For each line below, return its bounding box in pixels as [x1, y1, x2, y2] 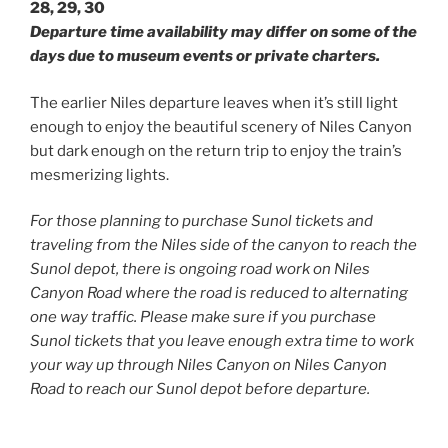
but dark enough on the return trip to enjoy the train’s [30, 141, 402, 160]
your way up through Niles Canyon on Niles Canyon [30, 356, 387, 375]
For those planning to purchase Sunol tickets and [30, 212, 373, 231]
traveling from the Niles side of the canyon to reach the [30, 236, 417, 255]
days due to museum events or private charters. [30, 47, 380, 66]
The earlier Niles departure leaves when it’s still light [30, 93, 398, 112]
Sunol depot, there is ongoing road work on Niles [30, 260, 370, 279]
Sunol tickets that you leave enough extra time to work [30, 332, 414, 351]
